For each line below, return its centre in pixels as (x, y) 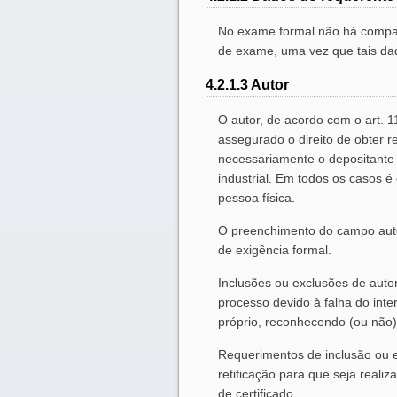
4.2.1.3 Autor (247, 85)
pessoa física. (257, 198)
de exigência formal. (275, 250)
